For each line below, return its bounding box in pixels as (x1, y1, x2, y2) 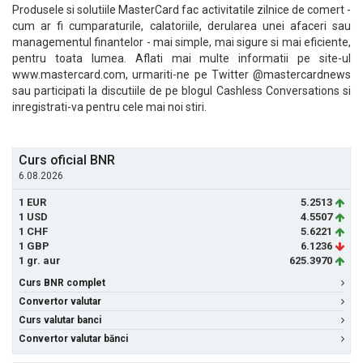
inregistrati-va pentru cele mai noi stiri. (12, 100, 207, 113)
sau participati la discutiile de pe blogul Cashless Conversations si (12, 84, 351, 97)
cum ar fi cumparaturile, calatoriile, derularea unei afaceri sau (12, 19, 351, 32)
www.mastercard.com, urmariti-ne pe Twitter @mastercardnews (12, 68, 351, 81)
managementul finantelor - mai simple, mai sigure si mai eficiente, (12, 36, 351, 49)
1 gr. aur (19, 254, 61, 267)
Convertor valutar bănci (19, 333, 128, 344)
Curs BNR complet (19, 277, 105, 288)
